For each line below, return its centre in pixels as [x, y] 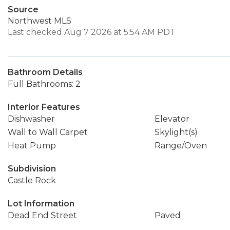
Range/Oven [180, 146]
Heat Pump [32, 146]
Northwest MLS [40, 21]
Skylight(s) [176, 132]
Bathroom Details [45, 72]
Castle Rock [32, 180]
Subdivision [32, 169]
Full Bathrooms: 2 [44, 84]
